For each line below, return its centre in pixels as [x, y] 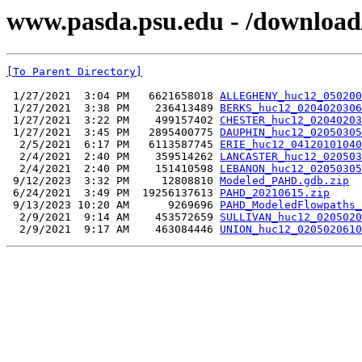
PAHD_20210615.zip [275, 193]
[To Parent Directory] [74, 72]
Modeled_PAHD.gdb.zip [284, 181]
